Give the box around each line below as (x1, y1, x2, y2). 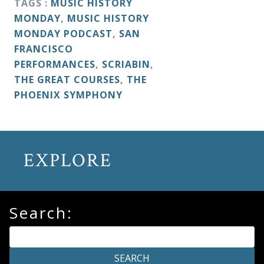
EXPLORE (24, 148, 112, 173)
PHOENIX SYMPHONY (14, 88, 123, 101)
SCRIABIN (102, 57, 150, 71)
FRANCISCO (14, 42, 73, 55)
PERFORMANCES (14, 57, 95, 71)
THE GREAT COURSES (14, 72, 120, 86)
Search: (9, 202, 73, 224)
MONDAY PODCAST (14, 27, 113, 40)
